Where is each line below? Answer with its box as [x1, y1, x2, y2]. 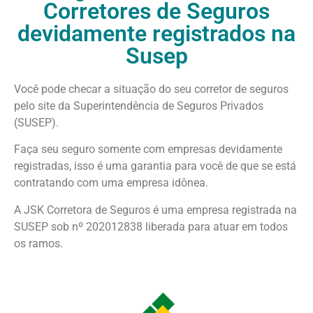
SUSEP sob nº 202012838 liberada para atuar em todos [14, 219, 288, 233]
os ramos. [14, 236, 63, 250]
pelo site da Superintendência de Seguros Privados [14, 99, 263, 113]
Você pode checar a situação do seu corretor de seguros [14, 82, 289, 96]
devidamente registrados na [17, 20, 296, 48]
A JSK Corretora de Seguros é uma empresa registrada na [14, 203, 297, 217]
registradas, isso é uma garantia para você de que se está [14, 159, 296, 173]
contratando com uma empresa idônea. [14, 176, 208, 190]
